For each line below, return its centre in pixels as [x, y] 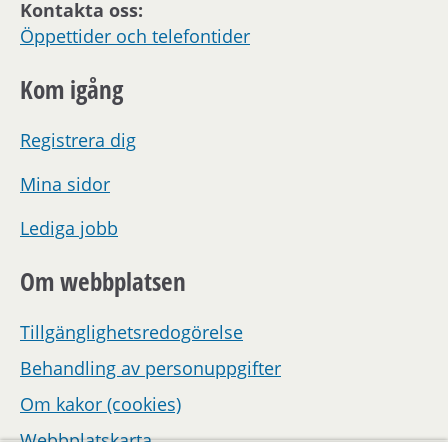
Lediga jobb [69, 227]
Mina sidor [65, 183]
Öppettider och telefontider [135, 35]
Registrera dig [78, 139]
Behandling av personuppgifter [150, 367]
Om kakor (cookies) [100, 403]
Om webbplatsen [103, 281]
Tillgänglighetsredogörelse [131, 331]
